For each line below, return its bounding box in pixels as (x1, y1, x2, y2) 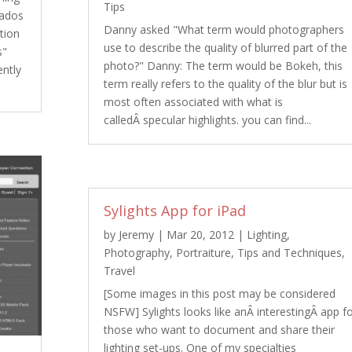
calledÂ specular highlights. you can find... (103, 112, 311, 128)
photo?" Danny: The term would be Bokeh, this (103, 58, 343, 74)
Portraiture (175, 245, 231, 261)
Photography (103, 245, 170, 261)
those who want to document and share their (103, 322, 335, 338)
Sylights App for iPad (103, 201, 246, 221)
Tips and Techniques (236, 245, 342, 261)
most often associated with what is (103, 94, 283, 110)
